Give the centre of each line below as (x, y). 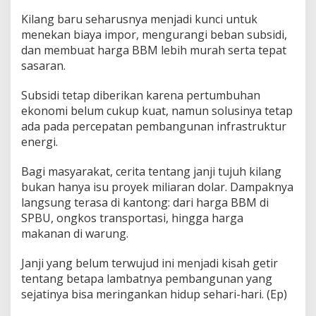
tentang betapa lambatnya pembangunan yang (147, 279)
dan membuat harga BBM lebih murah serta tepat (154, 50)
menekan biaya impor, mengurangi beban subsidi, (154, 35)
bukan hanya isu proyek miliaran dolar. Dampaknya (157, 187)
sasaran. (43, 66)
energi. (39, 142)
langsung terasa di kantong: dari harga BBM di (145, 203)
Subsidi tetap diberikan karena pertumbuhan (141, 96)
